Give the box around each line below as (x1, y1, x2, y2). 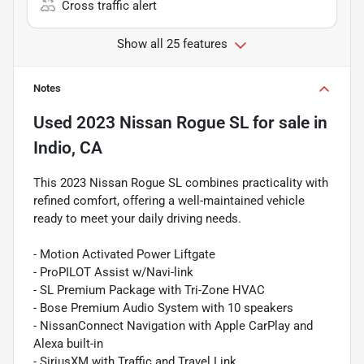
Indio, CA (33, 137, 102, 158)
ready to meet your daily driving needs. (33, 210, 241, 226)
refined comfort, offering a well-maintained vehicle (33, 193, 305, 208)
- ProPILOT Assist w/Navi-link (33, 264, 193, 279)
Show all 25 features (117, 36, 227, 51)
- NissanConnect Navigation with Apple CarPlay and (33, 318, 313, 333)
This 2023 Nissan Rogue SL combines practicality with (33, 175, 328, 190)
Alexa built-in (33, 336, 103, 351)
